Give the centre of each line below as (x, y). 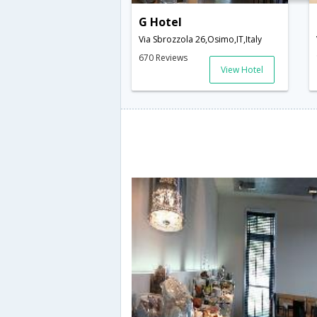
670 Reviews (163, 58)
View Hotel (242, 70)
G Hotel (160, 22)
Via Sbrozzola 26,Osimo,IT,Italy (200, 40)
